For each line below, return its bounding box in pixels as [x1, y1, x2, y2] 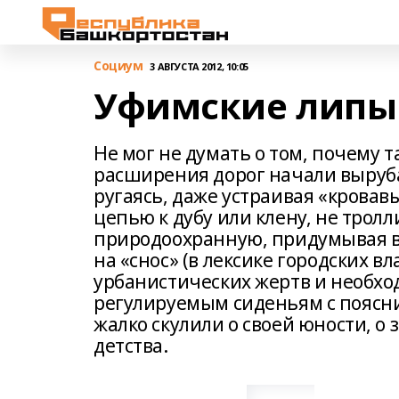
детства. [94, 333, 168, 358]
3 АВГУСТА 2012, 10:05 [150, 59, 248, 73]
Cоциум [94, 57, 143, 74]
